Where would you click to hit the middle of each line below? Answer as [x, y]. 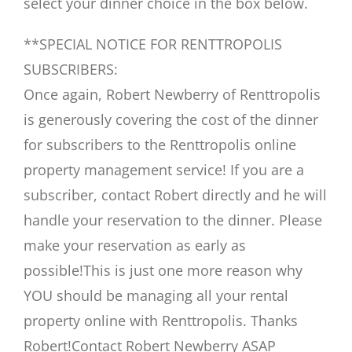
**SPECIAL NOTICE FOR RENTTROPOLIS [153, 44]
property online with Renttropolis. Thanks [161, 321]
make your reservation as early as [135, 246]
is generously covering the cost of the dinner [171, 120]
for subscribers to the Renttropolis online [160, 145]
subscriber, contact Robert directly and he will [175, 195]
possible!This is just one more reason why [163, 271]
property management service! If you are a [164, 170]
